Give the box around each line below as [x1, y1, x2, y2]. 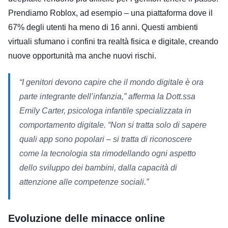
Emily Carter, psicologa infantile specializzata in [19, 106, 191, 115]
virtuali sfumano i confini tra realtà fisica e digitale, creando [8, 37, 218, 46]
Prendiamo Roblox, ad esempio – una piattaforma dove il [8, 8, 213, 17]
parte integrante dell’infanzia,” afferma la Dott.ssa [19, 92, 195, 101]
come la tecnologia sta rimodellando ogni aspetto [19, 149, 196, 158]
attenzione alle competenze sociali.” [19, 177, 149, 186]
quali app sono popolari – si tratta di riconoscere [19, 134, 192, 144]
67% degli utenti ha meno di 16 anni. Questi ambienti [8, 22, 198, 32]
